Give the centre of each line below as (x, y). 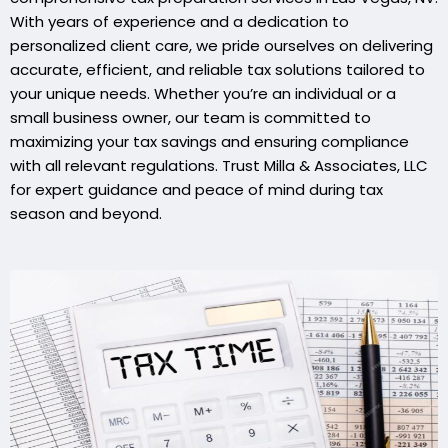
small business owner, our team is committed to (190, 118)
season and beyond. (86, 214)
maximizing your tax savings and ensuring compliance (209, 142)
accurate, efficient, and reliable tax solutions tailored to (217, 70)
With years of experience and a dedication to (179, 22)
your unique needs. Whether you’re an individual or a (203, 94)
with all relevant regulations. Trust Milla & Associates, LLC (219, 166)
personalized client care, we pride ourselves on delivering (221, 46)
